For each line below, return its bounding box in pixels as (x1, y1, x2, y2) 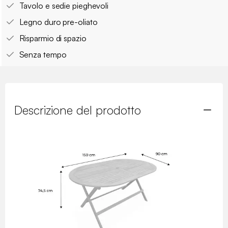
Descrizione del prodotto (14, 102, 141, 118)
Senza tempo (19, 49, 67, 60)
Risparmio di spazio (19, 33, 87, 43)
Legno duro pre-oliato (19, 16, 98, 27)
